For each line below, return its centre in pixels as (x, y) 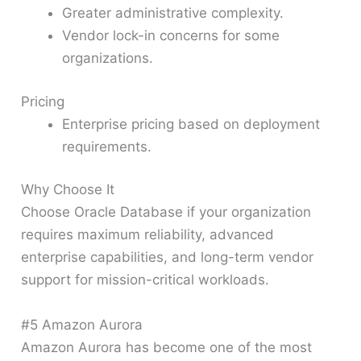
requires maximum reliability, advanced (148, 235)
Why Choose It (68, 190)
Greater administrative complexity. (173, 13)
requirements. (107, 146)
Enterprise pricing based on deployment (191, 124)
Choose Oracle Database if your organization (166, 212)
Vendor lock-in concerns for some (171, 36)
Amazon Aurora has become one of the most (167, 347)
